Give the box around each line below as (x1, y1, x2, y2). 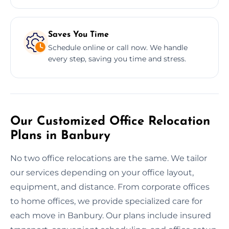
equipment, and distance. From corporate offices (10, 181, 210, 192)
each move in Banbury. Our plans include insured (10, 210, 211, 220)
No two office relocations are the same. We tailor (10, 153, 207, 163)
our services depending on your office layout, (10, 167, 194, 177)
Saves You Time (48, 30, 109, 39)
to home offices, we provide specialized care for (10, 196, 202, 206)
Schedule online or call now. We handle (48, 42, 188, 52)
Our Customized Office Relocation (10, 115, 210, 128)
